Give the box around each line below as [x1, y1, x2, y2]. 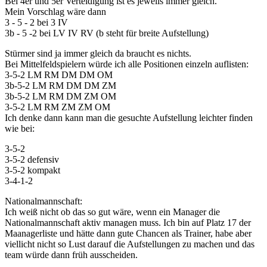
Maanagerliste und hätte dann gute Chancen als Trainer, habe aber [5, 228, 252, 239]
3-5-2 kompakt [5, 165, 60, 176]
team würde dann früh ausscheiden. [5, 250, 138, 260]
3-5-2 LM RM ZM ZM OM [5, 102, 110, 113]
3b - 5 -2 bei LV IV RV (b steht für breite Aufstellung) [5, 28, 209, 39]
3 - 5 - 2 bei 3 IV [5, 17, 68, 28]
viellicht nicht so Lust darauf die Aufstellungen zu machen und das [5, 239, 254, 250]
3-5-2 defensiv [5, 154, 59, 165]
